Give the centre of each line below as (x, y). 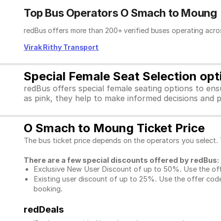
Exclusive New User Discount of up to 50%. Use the (123, 169)
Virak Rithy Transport (61, 47)
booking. (49, 189)
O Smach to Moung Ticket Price (114, 128)
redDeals (44, 210)
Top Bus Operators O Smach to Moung (120, 13)
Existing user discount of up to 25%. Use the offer (119, 179)
